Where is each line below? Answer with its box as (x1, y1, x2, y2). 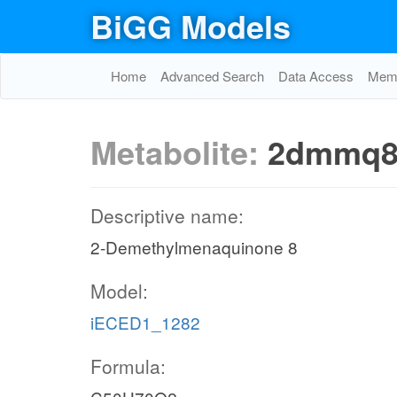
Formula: (90, 353, 166, 379)
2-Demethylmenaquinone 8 (90, 235, 298, 259)
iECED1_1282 (90, 310, 200, 334)
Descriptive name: (90, 202, 244, 229)
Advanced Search (160, 66, 264, 85)
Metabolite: (90, 128, 268, 175)
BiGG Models (90, 3, 291, 49)
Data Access (278, 66, 354, 85)
